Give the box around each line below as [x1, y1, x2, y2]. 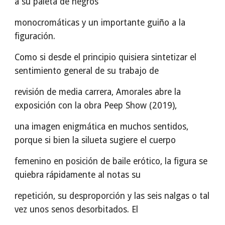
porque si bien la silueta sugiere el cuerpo [15, 135, 176, 145]
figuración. [15, 31, 56, 41]
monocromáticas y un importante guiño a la [15, 18, 186, 28]
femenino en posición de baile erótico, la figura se [15, 156, 208, 166]
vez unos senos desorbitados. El [15, 204, 139, 214]
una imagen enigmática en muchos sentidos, [15, 122, 189, 132]
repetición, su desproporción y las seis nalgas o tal [15, 191, 210, 201]
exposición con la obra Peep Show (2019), [15, 100, 177, 110]
